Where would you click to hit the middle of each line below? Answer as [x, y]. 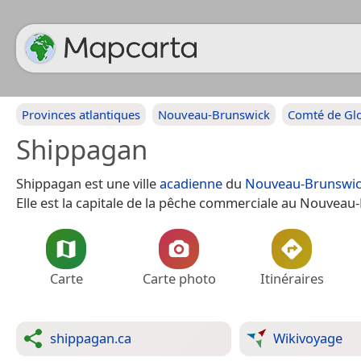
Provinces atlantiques [81, 114]
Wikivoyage [308, 338]
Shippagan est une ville [88, 183]
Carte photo [179, 278]
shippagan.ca [91, 338]
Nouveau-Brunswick [214, 114]
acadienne [191, 183]
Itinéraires [292, 278]
